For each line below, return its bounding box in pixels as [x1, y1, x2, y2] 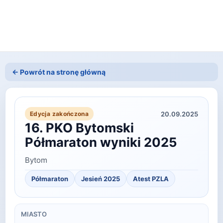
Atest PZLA [133, 175, 169, 183]
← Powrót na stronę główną [12, 68, 106, 77]
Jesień [81, 175, 102, 183]
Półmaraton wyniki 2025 [25, 134, 177, 150]
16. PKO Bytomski [25, 120, 134, 136]
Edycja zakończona [30, 110, 89, 118]
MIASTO [21, 210, 47, 219]
